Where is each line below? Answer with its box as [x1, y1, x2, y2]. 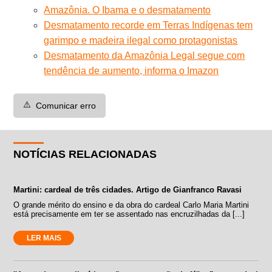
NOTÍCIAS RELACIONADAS [13, 148, 157, 160]
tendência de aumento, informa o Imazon [44, 65, 219, 76]
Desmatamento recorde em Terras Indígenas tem [44, 19, 253, 30]
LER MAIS [26, 233, 61, 242]
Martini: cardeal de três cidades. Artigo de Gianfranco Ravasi [13, 185, 242, 194]
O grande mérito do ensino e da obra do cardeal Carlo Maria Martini [13, 200, 250, 209]
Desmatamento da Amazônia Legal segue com [44, 50, 245, 61]
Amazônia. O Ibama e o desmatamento [44, 4, 211, 15]
